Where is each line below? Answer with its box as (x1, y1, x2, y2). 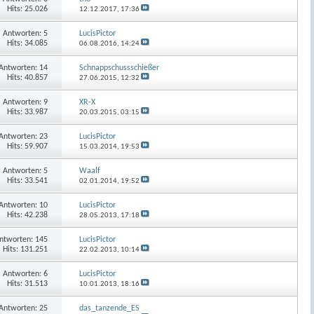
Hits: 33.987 (6, 107, 48, 116)
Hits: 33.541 (6, 176, 48, 185)
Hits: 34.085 (6, 39, 48, 48)
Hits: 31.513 (6, 279, 48, 288)
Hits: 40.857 (6, 73, 48, 82)
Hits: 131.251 (2, 245, 48, 254)
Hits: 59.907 (6, 142, 48, 151)
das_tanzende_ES (79, 303, 140, 313)
